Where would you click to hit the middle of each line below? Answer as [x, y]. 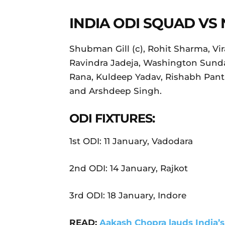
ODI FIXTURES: [112, 118]
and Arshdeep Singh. [116, 91]
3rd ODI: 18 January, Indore [128, 195]
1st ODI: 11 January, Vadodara [131, 141]
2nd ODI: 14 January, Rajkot [129, 168]
